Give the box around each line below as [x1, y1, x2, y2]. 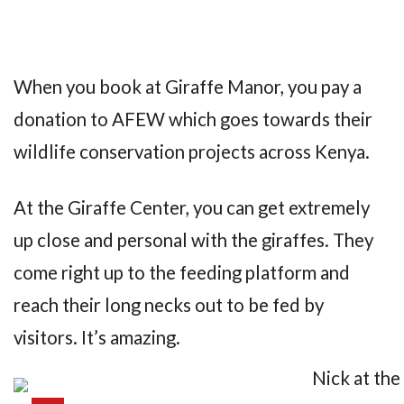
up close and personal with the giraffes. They [14, 229, 373, 252]
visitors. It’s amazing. [14, 326, 180, 349]
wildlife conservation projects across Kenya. [14, 140, 370, 162]
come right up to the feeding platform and [14, 262, 350, 284]
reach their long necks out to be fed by [14, 294, 324, 317]
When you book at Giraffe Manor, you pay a [14, 75, 362, 97]
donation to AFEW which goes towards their [14, 107, 372, 130]
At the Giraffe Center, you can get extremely [14, 197, 370, 219]
